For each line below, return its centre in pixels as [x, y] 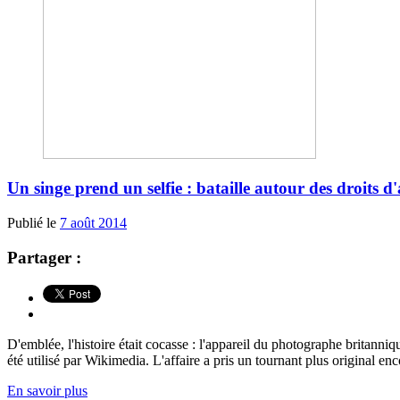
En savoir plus [47, 390]
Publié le [33, 223]
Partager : [44, 257]
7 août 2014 [93, 223]
